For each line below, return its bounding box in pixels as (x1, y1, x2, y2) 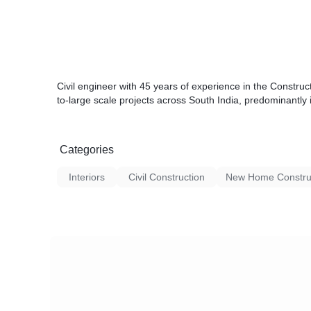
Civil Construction (128, 171, 205, 183)
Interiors (69, 171, 105, 183)
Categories (60, 144, 114, 155)
